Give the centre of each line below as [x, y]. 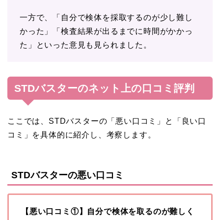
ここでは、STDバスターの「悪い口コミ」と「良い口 [107, 121]
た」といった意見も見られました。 [86, 45]
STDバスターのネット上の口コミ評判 [104, 88]
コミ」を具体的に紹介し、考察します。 [82, 135]
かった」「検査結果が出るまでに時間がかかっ [106, 31]
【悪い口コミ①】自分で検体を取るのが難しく [108, 212]
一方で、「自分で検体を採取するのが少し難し [106, 17]
